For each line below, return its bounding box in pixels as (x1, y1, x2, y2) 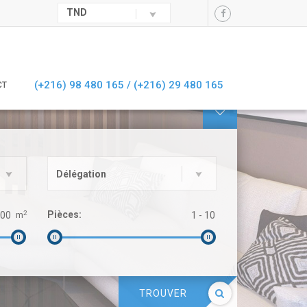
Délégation (56, 169, 106, 180)
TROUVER (139, 288, 187, 299)
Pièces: (47, 209, 82, 221)
